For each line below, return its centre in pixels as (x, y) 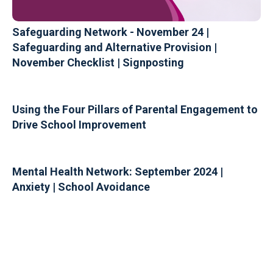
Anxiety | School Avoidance (81, 186)
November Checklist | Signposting (98, 62)
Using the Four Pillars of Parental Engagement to (135, 109)
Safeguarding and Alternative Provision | (115, 47)
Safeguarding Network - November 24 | (111, 32)
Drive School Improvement (79, 124)
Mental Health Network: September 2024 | (118, 171)
